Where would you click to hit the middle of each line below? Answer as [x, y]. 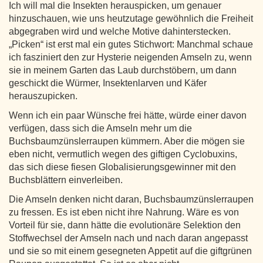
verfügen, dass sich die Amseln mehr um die [100, 128]
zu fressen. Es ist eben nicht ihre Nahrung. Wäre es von [124, 212]
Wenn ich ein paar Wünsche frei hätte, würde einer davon [128, 115]
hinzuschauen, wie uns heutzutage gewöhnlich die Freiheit [131, 18]
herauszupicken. [43, 96]
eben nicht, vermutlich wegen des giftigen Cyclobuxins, [123, 154]
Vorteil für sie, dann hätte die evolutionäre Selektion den [125, 225]
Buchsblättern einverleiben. [66, 180]
